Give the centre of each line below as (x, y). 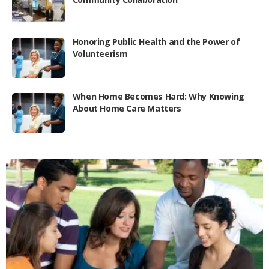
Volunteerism (100, 54)
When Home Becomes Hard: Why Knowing (158, 96)
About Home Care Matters (127, 108)
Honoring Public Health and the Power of (156, 42)
